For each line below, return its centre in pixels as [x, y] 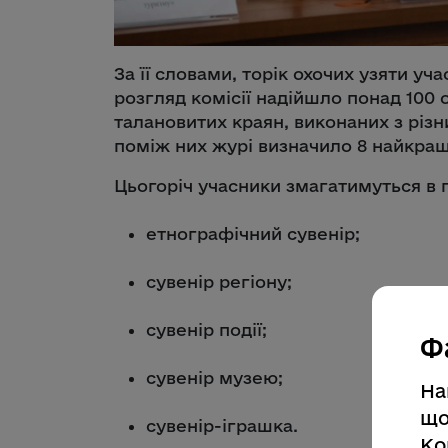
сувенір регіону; [219, 282]
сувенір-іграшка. [222, 426]
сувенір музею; [214, 378]
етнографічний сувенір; [253, 234]
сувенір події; [206, 330]
